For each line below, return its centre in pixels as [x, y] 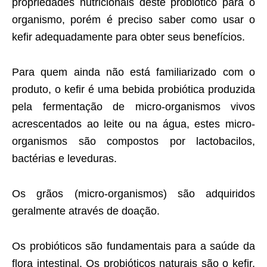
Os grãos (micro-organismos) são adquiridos [133, 194]
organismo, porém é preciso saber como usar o [133, 20]
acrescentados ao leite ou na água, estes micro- [133, 124]
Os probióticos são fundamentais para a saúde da [133, 246]
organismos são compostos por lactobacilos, [133, 142]
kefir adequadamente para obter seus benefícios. [128, 37]
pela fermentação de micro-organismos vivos [133, 107]
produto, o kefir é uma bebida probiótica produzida [133, 90]
